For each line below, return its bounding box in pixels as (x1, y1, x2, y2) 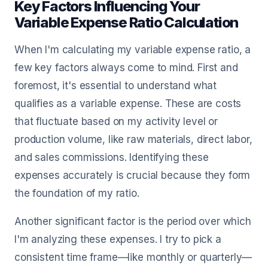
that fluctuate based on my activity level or (14, 115, 218, 127)
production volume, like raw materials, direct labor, (14, 133, 252, 145)
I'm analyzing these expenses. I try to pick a (14, 233, 221, 245)
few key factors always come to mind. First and (14, 62, 238, 74)
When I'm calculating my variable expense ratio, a (14, 44, 251, 56)
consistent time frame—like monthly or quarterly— (14, 251, 252, 263)
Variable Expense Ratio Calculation (14, 14, 239, 31)
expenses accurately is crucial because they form (14, 169, 251, 181)
